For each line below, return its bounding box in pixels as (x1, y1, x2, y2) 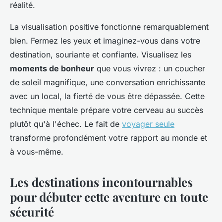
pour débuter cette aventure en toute (10, 188, 208, 205)
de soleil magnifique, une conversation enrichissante (10, 77, 205, 87)
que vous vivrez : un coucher (94, 63, 205, 73)
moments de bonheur (10, 63, 94, 73)
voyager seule (122, 118, 174, 129)
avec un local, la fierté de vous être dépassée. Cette (10, 91, 205, 101)
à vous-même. (10, 146, 63, 157)
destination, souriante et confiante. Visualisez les (10, 49, 191, 59)
